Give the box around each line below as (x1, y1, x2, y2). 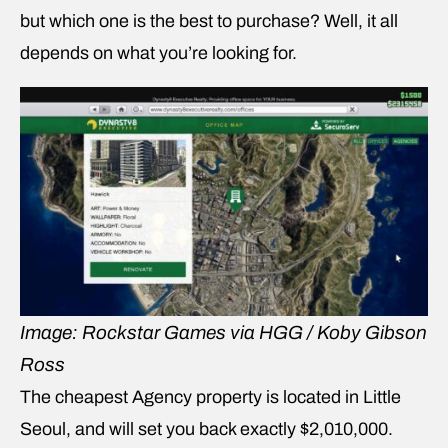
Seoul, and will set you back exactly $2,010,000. (20, 418, 393, 439)
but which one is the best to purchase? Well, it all (20, 10, 398, 31)
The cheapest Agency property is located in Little (20, 386, 401, 407)
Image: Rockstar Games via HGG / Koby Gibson (20, 321, 427, 343)
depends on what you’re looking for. (20, 42, 297, 63)
